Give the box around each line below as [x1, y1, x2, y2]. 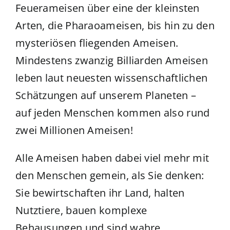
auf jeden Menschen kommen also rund [15, 105, 210, 120]
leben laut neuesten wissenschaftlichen [15, 70, 208, 85]
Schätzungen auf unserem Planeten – [15, 88, 197, 102]
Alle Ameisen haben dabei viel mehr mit [15, 150, 209, 165]
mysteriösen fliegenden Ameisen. [15, 35, 179, 50]
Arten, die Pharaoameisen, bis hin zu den [15, 18, 215, 32]
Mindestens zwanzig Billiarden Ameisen [15, 53, 208, 67]
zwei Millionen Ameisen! [15, 123, 133, 137]
